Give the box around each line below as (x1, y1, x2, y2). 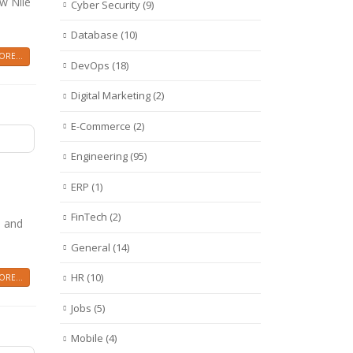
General (71, 240, 110, 255)
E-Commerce (71, 118, 131, 133)
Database (71, 28, 118, 43)
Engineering (71, 149, 128, 164)
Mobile (71, 331, 103, 346)
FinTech (71, 210, 107, 225)
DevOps (71, 58, 110, 72)
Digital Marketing (71, 88, 150, 103)
